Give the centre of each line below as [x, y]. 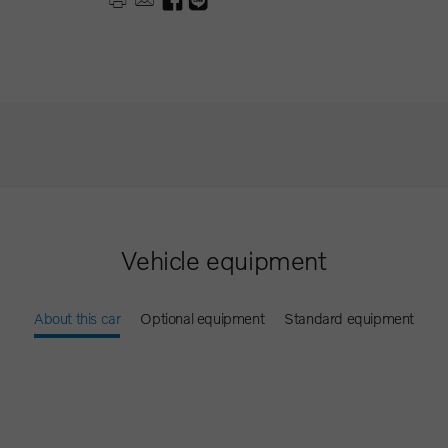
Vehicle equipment [224, 259]
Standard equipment [349, 317]
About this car [77, 317]
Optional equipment [202, 317]
